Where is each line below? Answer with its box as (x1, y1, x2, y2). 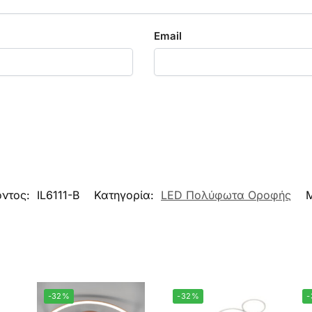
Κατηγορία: (94, 188, 157, 203)
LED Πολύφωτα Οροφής (161, 188, 291, 203)
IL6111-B (37, 188, 79, 203)
